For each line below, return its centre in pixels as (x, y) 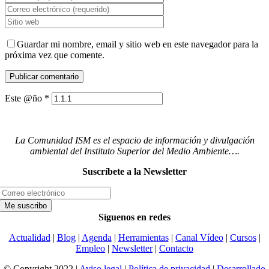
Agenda (96, 238)
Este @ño (25, 98)
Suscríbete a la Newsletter (134, 172)
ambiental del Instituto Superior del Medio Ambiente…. (134, 151)
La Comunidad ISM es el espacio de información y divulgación (134, 141)
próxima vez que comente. (55, 55)
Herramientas (143, 238)
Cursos (243, 238)
